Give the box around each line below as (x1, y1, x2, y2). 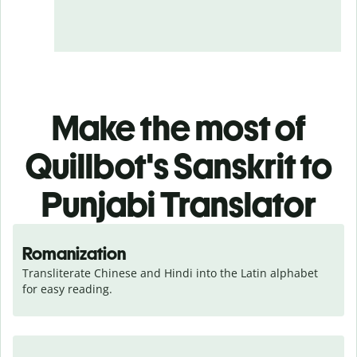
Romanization (22, 242, 126, 265)
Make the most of (51, 106, 306, 149)
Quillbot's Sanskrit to (25, 144, 332, 187)
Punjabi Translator (41, 182, 316, 226)
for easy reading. (22, 280, 112, 296)
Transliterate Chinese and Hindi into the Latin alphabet (22, 265, 318, 280)
